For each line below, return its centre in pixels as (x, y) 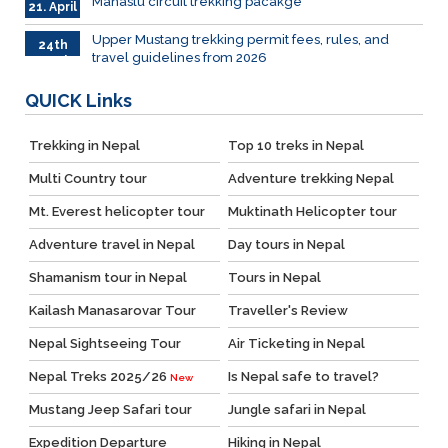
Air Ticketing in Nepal (296, 344)
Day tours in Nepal (286, 245)
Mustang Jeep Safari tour (110, 410)
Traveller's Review (287, 311)
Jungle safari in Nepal (296, 410)
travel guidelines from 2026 (179, 58)
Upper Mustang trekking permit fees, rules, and (240, 40)
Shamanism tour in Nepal (107, 278)
